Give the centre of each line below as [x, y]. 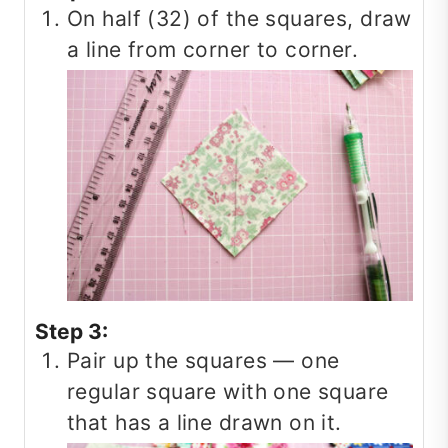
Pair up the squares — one [203, 361]
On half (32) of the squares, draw [239, 19]
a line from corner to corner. [213, 50]
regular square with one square [228, 392]
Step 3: [71, 332]
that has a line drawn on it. [204, 423]
